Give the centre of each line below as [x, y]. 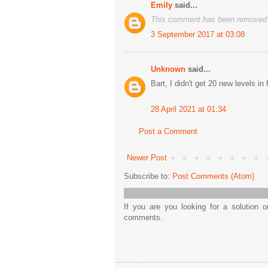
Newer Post [147, 158]
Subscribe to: [148, 176]
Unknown [168, 69]
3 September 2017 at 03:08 [198, 34]
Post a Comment [168, 132]
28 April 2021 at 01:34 [188, 109]
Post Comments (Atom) [213, 176]
